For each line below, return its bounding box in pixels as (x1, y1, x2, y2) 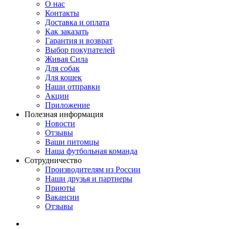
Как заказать (45, 27, 88, 36)
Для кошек (45, 73, 82, 82)
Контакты (45, 9, 79, 18)
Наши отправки (45, 82, 100, 91)
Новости (45, 119, 75, 128)
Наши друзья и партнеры (45, 174, 132, 184)
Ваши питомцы (45, 138, 99, 147)
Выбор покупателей (45, 45, 115, 55)
